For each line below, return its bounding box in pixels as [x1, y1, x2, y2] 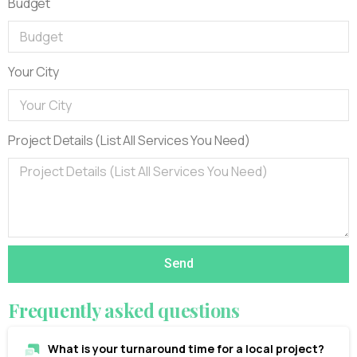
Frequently [8, 297, 101, 323]
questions [158, 297, 240, 323]
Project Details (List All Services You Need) [8, 131, 250, 149]
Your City [8, 62, 59, 80]
